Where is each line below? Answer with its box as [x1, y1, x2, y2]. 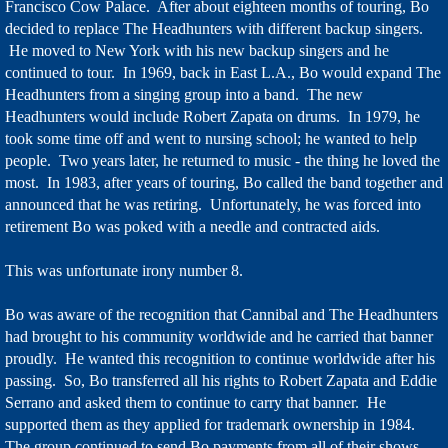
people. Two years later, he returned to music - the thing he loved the [5, 152, 440, 169]
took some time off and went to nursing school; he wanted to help [5, 130, 417, 147]
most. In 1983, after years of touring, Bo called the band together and [5, 174, 443, 191]
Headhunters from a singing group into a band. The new [5, 86, 363, 103]
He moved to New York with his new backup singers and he [5, 42, 389, 59]
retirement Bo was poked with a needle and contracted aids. [5, 218, 380, 235]
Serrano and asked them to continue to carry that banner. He [5, 394, 386, 411]
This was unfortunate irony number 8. [5, 262, 243, 279]
